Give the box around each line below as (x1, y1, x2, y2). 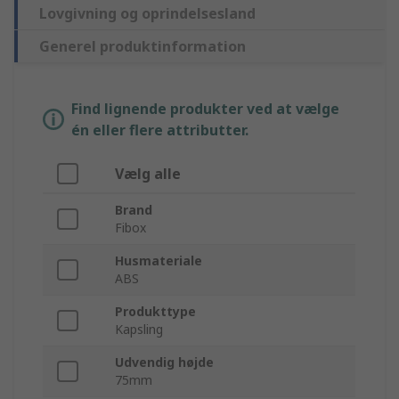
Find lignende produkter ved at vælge (71, 99, 339, 119)
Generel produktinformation (39, 37, 246, 57)
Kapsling (115, 321, 163, 338)
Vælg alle (115, 164, 181, 184)
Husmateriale (115, 252, 202, 270)
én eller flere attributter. (71, 120, 248, 141)
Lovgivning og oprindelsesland (39, 4, 256, 24)
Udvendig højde (115, 354, 214, 371)
